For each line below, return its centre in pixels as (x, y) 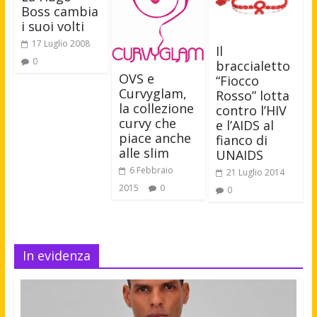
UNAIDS (240, 155)
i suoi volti (52, 27)
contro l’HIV (252, 111)
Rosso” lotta (253, 96)
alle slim (144, 152)
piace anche (155, 138)
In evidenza (56, 256)
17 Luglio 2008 (60, 44)
